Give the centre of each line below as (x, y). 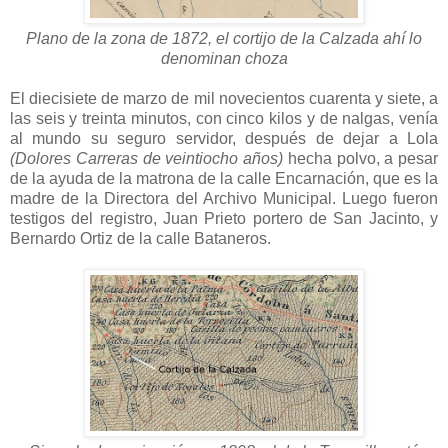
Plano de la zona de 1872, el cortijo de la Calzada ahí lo (224, 38)
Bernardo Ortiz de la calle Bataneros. (140, 238)
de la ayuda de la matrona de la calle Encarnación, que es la (224, 178)
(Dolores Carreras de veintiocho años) (146, 158)
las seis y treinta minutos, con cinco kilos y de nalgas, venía (224, 118)
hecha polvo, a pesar (360, 158)
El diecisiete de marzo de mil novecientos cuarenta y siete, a (224, 98)
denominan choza (224, 58)
